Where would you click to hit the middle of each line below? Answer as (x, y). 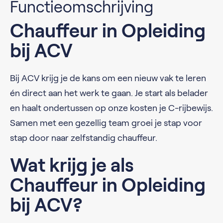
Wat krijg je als (72, 165)
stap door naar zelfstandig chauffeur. (84, 138)
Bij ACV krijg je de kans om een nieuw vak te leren (108, 78)
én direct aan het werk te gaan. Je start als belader (109, 93)
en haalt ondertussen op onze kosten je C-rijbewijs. (111, 108)
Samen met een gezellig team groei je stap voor (106, 123)
